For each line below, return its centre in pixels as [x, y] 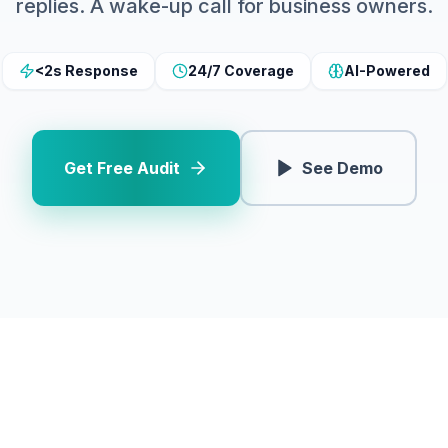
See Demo [342, 168]
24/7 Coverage [240, 70]
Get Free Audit [121, 168]
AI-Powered [386, 70]
